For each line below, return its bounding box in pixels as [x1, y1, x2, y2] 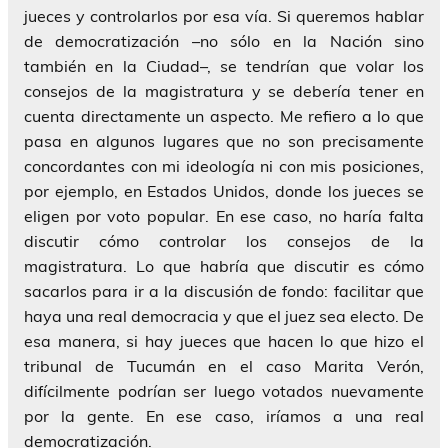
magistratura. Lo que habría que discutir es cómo [24, 255, 424, 276]
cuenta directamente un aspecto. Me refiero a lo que [24, 105, 424, 126]
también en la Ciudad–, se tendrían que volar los [24, 55, 424, 76]
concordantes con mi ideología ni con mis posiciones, [24, 155, 424, 176]
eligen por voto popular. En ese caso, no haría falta [24, 205, 424, 226]
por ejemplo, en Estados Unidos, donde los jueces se [24, 180, 424, 201]
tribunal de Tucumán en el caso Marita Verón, [24, 355, 424, 376]
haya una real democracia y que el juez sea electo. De [24, 305, 424, 326]
